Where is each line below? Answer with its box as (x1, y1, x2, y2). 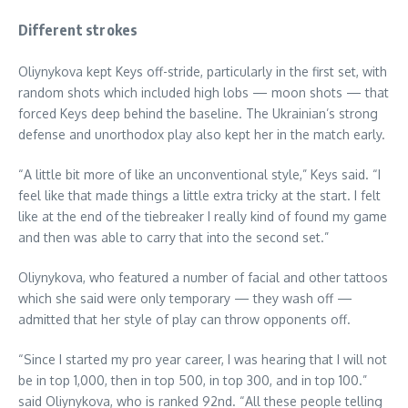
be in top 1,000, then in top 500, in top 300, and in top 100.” (18, 372, 367, 389)
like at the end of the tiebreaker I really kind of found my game (18, 209, 387, 225)
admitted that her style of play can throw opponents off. (18, 311, 351, 328)
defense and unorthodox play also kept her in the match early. (18, 127, 385, 143)
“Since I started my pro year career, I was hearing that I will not (18, 352, 387, 368)
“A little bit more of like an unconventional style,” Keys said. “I (18, 167, 381, 183)
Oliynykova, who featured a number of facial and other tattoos (18, 270, 388, 286)
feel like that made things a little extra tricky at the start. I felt (18, 188, 381, 204)
